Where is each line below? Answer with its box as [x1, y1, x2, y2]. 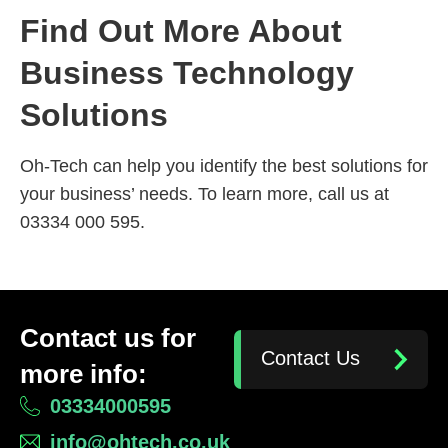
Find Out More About [20, 12, 342, 49]
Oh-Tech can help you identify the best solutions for [20, 155, 428, 176]
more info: [20, 359, 147, 390]
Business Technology [20, 54, 354, 91]
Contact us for [20, 323, 196, 354]
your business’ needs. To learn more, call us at [20, 183, 389, 204]
